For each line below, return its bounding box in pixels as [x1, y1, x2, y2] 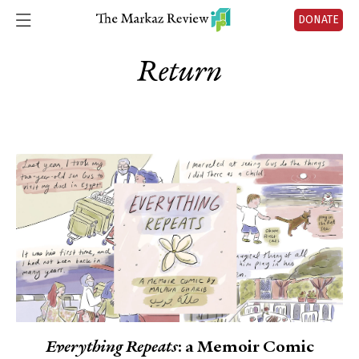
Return [137, 57, 222, 89]
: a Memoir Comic [177, 339, 314, 357]
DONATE [298, 13, 339, 26]
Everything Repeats [45, 339, 178, 357]
